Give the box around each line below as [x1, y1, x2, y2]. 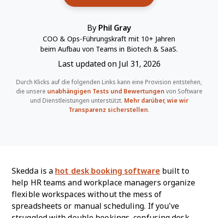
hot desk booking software [55, 167, 160, 175]
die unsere [16, 88, 47, 95]
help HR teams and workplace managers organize [12, 179, 196, 187]
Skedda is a [12, 167, 55, 175]
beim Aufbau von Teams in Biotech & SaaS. [40, 45, 178, 53]
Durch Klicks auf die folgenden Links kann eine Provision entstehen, [16, 79, 202, 86]
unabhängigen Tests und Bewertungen [47, 88, 164, 95]
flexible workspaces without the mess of [12, 190, 162, 199]
